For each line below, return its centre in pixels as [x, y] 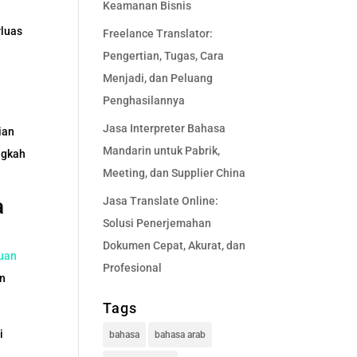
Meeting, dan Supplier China [174, 173]
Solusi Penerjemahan [157, 223]
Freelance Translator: [157, 33]
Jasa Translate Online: [160, 201]
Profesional [132, 268]
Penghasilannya [143, 100]
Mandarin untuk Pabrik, [161, 151]
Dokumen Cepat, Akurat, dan [174, 245]
